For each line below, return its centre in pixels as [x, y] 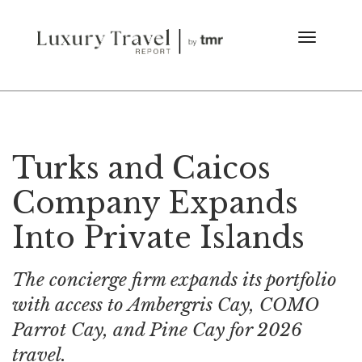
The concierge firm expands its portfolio [175, 280]
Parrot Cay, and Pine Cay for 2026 [157, 330]
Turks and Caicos [141, 168]
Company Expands [155, 203]
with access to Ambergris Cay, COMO [166, 305]
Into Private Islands [158, 238]
